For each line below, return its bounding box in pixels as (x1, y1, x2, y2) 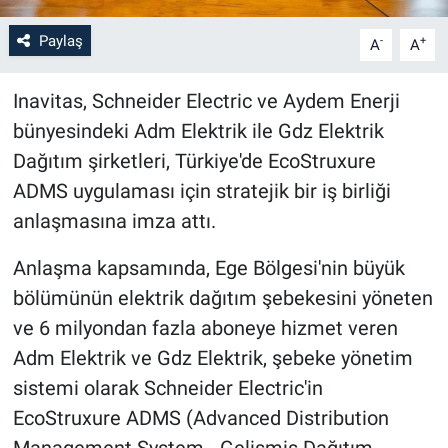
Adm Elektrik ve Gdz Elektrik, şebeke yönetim (12, 345, 413, 370)
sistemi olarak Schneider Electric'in (12, 375, 323, 400)
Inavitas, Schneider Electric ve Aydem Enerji (12, 88, 400, 113)
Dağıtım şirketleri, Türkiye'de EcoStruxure (12, 148, 376, 173)
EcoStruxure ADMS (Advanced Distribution (12, 405, 389, 430)
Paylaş (38, 31, 83, 50)
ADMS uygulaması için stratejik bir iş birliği (12, 178, 391, 203)
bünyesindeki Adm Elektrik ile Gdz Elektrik (12, 118, 384, 143)
